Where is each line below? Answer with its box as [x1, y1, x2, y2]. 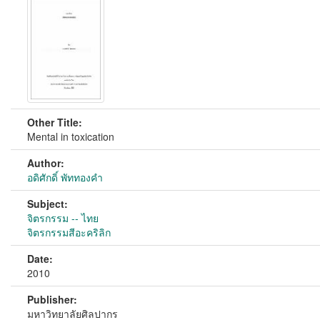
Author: [27, 156, 64, 170]
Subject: [27, 196, 68, 211]
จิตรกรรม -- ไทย [27, 211, 99, 225]
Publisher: [27, 292, 77, 306]
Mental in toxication [27, 129, 114, 144]
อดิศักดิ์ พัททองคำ [27, 170, 103, 184]
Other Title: [27, 115, 82, 129]
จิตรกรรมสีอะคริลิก [27, 225, 111, 239]
